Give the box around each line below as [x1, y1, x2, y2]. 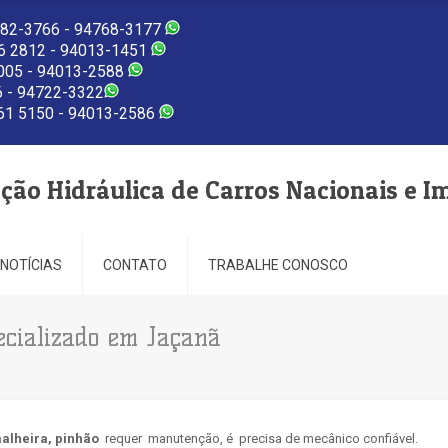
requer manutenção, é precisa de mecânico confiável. [99, 431, 418, 446]
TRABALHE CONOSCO [208, 257, 348, 273]
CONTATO [103, 257, 167, 273]
